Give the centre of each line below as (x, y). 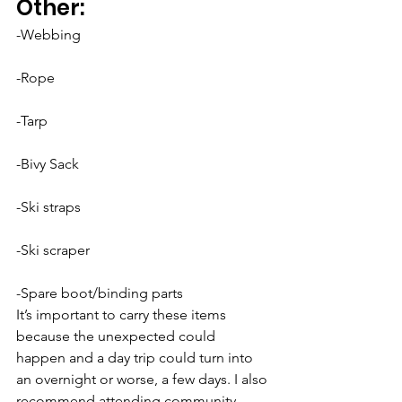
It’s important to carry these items (123, 315)
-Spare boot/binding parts (100, 293)
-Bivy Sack (48, 164)
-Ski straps (48, 207)
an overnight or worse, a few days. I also (144, 379)
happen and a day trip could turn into (136, 358)
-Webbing (48, 35)
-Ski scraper (53, 250)
